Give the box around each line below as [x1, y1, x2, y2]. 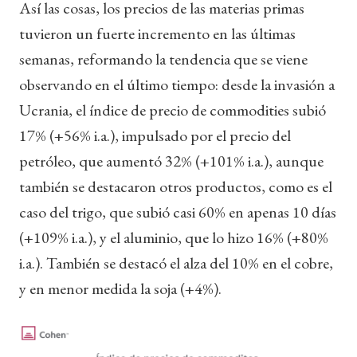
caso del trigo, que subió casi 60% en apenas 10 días [19, 201, 336, 222]
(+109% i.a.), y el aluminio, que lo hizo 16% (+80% [19, 226, 328, 248]
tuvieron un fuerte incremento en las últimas [19, 22, 296, 44]
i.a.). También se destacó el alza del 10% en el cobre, [19, 252, 333, 273]
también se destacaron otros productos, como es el [19, 175, 332, 197]
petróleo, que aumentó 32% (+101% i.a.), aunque [19, 150, 324, 171]
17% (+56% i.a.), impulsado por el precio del [19, 124, 291, 146]
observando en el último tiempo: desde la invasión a [19, 73, 335, 95]
